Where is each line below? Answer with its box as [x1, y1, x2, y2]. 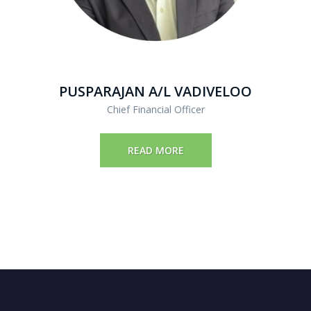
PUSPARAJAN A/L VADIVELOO [59, 81, 252, 101]
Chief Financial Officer [106, 102, 205, 116]
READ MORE [127, 143, 184, 157]
